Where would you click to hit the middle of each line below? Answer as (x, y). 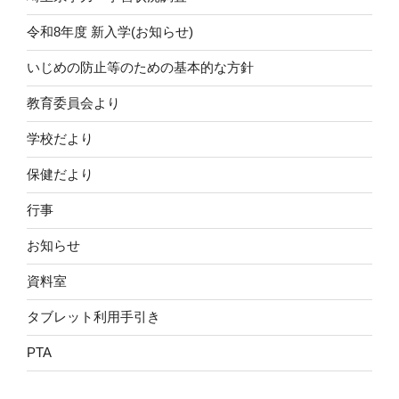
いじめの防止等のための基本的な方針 (140, 67)
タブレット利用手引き (94, 317)
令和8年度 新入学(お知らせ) (110, 32)
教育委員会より (73, 103)
